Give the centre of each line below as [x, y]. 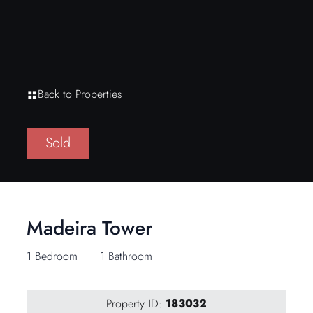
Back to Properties [80, 94]
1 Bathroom [126, 256]
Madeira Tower [90, 228]
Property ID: [136, 303]
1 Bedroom [52, 256]
